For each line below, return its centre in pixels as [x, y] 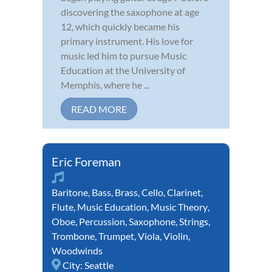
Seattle [99, 265]
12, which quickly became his [120, 26]
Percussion [102, 221]
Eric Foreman [86, 161]
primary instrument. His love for [127, 41]
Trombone [73, 236]
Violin [176, 236]
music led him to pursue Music [124, 55]
